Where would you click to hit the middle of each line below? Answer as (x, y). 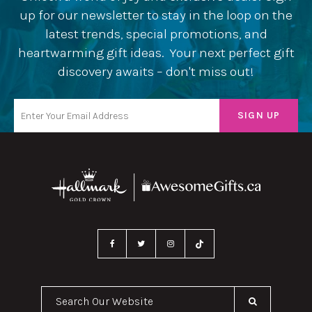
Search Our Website (204, 294)
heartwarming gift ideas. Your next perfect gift (156, 53)
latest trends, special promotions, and (156, 34)
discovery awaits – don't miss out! (156, 72)
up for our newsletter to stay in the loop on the (156, 15)
